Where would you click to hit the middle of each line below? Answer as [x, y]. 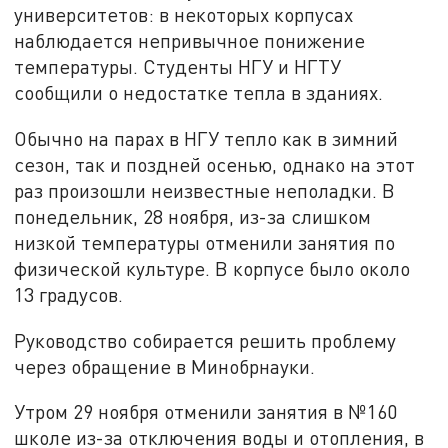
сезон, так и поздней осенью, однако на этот [215, 165]
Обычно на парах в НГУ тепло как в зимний [206, 139]
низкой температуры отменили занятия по [205, 243]
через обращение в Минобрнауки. [165, 366]
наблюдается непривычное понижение [190, 41]
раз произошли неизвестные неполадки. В [205, 191]
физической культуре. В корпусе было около [212, 269]
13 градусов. [69, 295]
